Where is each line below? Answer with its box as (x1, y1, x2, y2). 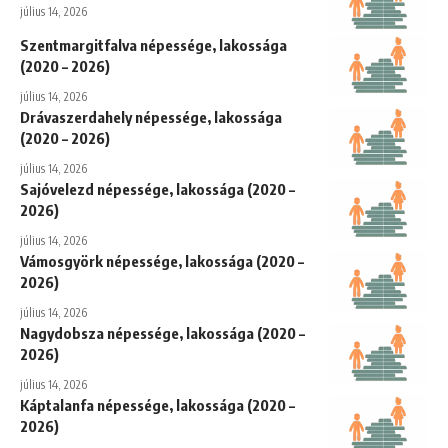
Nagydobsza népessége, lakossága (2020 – (20, 323, 305, 342)
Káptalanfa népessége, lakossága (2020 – (20, 395, 295, 414)
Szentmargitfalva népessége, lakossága (20, 35, 287, 54)
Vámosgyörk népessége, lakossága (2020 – (20, 251, 304, 270)
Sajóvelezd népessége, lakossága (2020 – (20, 179, 295, 198)
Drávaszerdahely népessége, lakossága (20, 107, 282, 126)
